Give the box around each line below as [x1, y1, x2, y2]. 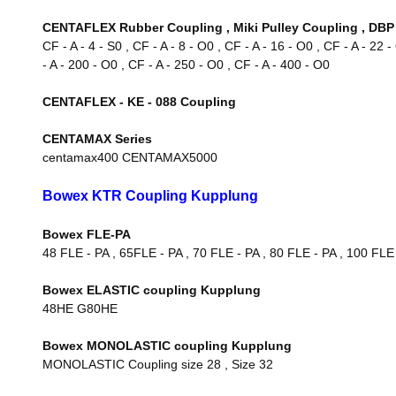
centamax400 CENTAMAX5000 [42, 150, 217, 164]
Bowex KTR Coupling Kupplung [42, 188, 258, 203]
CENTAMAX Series [42, 132, 152, 146]
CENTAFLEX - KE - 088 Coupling [42, 95, 236, 109]
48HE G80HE [42, 301, 118, 316]
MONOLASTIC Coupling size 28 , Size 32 [42, 357, 273, 371]
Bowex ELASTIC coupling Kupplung [42, 283, 261, 297]
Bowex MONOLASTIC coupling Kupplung [42, 339, 292, 353]
